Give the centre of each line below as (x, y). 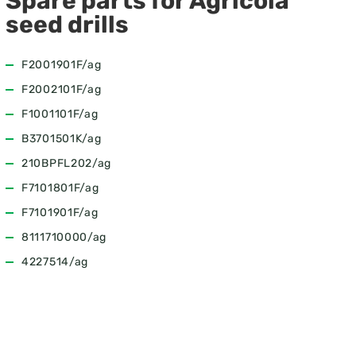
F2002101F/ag (62, 89)
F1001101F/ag (60, 114)
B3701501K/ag (62, 139)
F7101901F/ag (60, 213)
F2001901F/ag (62, 65)
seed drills (67, 25)
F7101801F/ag (60, 188)
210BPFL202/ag (67, 163)
